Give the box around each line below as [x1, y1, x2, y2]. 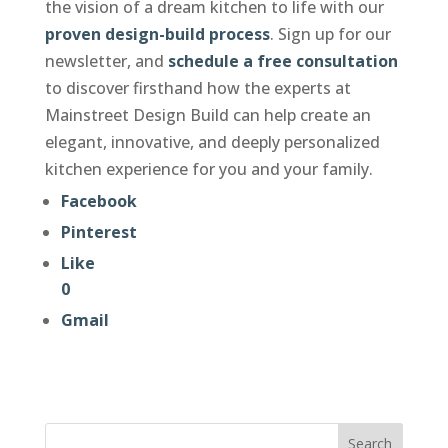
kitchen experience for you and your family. [44, 157, 373, 180]
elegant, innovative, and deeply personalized [44, 130, 380, 153]
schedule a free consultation [167, 49, 398, 72]
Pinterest [60, 220, 137, 243]
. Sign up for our [269, 22, 391, 45]
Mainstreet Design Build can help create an [44, 103, 371, 126]
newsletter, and [44, 49, 168, 72]
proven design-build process [44, 22, 270, 45]
